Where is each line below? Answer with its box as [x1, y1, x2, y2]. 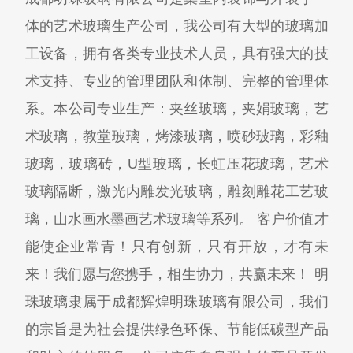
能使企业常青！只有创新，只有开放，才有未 [24, 239, 329, 255]
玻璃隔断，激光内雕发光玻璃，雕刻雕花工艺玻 [24, 184, 329, 200]
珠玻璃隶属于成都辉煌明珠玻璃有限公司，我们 [24, 294, 329, 310]
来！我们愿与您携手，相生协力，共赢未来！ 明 [24, 266, 329, 283]
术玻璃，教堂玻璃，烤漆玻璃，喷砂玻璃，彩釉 [24, 128, 329, 145]
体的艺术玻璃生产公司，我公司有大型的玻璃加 [24, 18, 329, 35]
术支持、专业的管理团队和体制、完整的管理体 [24, 73, 329, 90]
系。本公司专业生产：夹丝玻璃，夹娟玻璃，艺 [24, 101, 329, 117]
